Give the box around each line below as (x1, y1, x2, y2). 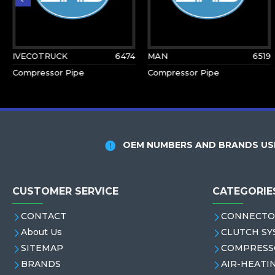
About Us (21, 227, 62, 238)
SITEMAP (21, 242, 63, 254)
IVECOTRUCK (12, 51, 68, 61)
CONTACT (21, 211, 66, 222)
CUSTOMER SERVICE (12, 185, 118, 197)
